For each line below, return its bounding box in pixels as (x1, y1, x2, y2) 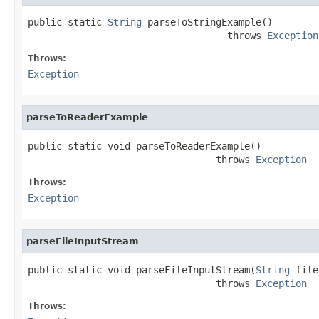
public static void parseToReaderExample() (28, 140, 261, 152)
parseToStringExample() (142, 16, 273, 28)
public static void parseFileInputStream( (28, 263, 256, 276)
